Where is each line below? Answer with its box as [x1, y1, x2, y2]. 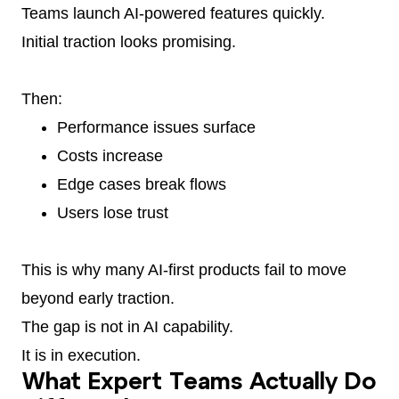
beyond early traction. [21, 289, 175, 307]
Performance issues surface [57, 118, 256, 136]
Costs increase [57, 146, 163, 165]
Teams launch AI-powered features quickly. [21, 4, 325, 22]
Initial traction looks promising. [21, 32, 236, 51]
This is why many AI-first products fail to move [21, 260, 346, 279]
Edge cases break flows [57, 175, 226, 193]
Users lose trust [57, 203, 168, 222]
